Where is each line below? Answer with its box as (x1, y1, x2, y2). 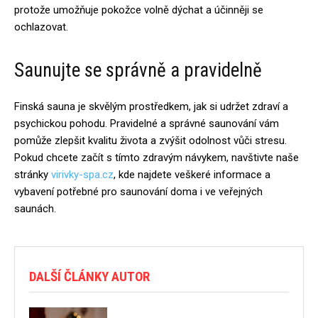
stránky (14, 168, 51, 181)
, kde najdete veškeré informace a (114, 168, 270, 181)
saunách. (14, 202, 56, 215)
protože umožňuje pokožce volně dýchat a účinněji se (14, 4, 263, 16)
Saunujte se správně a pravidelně (14, 59, 262, 82)
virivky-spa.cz (51, 168, 114, 181)
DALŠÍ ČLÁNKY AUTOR (29, 268, 150, 285)
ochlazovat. (14, 21, 68, 33)
